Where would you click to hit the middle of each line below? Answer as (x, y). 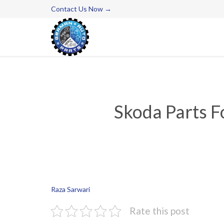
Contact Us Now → (81, 9)
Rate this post (159, 211)
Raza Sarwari (70, 189)
